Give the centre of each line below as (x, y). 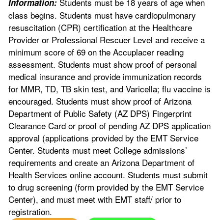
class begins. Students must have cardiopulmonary (102, 15)
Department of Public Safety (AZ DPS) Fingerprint (100, 113)
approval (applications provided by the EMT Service (103, 138)
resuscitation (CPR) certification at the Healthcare (100, 27)
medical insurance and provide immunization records (105, 76)
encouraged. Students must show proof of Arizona (100, 101)
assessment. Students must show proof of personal (103, 64)
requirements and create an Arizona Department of (101, 162)
